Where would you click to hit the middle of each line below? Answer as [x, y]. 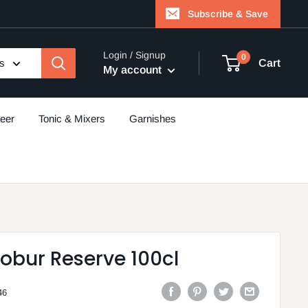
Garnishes [153, 119]
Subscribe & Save [228, 14]
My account [134, 70]
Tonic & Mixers [72, 119]
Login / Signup [134, 55]
